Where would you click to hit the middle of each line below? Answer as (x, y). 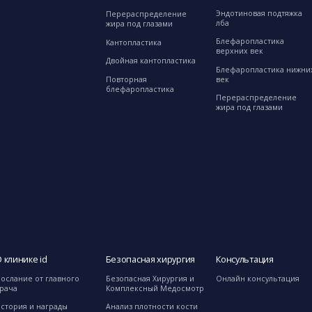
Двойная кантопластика (150, 61)
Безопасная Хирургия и (150, 278)
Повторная (126, 79)
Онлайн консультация (258, 278)
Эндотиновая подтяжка (259, 13)
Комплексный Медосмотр (155, 288)
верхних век (240, 51)
